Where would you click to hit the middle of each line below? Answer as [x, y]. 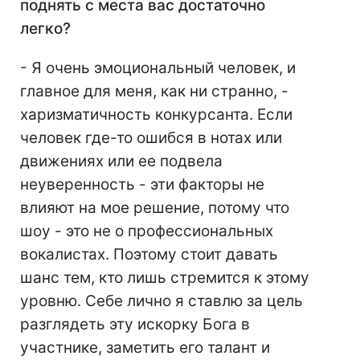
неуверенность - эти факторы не [142, 184]
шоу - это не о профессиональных [147, 231]
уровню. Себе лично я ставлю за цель [162, 301]
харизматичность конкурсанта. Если [156, 114]
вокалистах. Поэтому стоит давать [149, 254]
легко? [45, 28]
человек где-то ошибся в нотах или [151, 137]
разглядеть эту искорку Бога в [135, 324]
